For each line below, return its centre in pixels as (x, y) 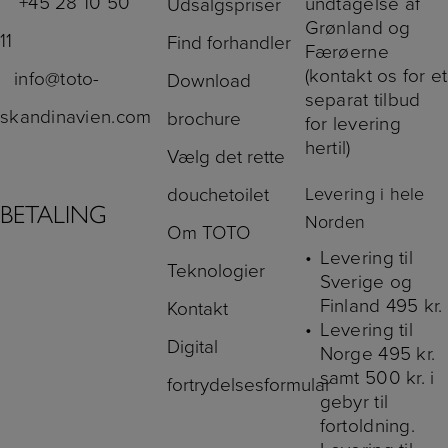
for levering (352, 123)
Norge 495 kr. (377, 353)
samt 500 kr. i (377, 377)
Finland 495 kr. (381, 305)
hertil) (327, 147)
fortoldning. (367, 425)
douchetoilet (218, 194)
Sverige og (366, 281)
